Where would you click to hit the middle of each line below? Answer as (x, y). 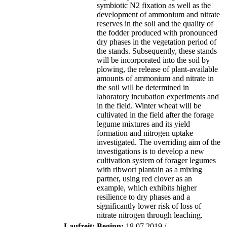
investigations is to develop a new (150, 152)
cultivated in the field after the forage (155, 115)
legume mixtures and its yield (143, 124)
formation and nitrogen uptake (145, 133)
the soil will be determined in (143, 88)
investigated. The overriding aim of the (159, 142)
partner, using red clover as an (144, 179)
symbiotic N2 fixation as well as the (154, 6)
